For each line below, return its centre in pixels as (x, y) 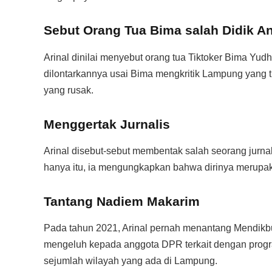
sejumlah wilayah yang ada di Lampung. (131, 261)
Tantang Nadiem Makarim (122, 201)
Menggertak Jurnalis (107, 124)
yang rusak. (69, 90)
